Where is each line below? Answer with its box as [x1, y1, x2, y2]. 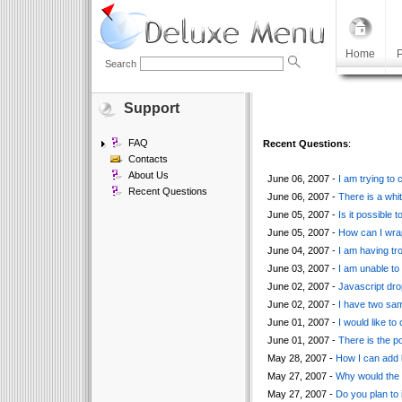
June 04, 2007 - [267, 245, 338, 256]
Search [104, 58, 136, 69]
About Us [127, 170, 169, 180]
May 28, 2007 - [267, 353, 336, 363]
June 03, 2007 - [267, 263, 338, 274]
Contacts [127, 153, 168, 164]
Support [123, 100, 179, 116]
